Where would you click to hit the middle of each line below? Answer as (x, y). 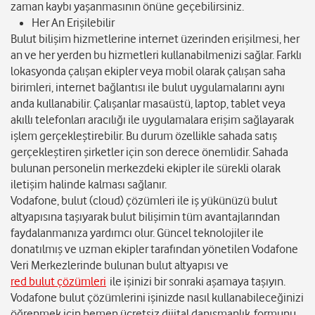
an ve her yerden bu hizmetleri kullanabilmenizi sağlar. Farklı (156, 55)
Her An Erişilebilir (73, 23)
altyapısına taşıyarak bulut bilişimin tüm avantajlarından (145, 217)
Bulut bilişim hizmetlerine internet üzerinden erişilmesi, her (155, 39)
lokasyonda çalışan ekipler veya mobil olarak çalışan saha (148, 71)
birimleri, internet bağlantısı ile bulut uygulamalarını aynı (148, 88)
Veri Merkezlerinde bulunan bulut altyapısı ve (121, 265)
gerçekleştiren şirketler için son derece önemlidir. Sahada (149, 152)
